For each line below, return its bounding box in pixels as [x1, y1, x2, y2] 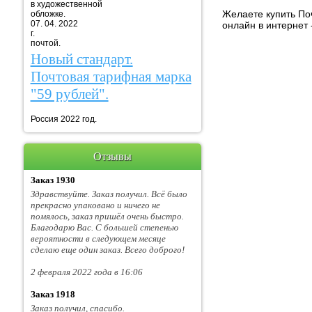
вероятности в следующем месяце [30, 233, 166, 244]
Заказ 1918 [30, 289, 75, 300]
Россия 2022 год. [30, 114, 97, 125]
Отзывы [93, 150, 132, 163]
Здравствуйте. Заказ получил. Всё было [30, 189, 187, 200]
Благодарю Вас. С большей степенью [30, 222, 178, 233]
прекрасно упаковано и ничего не [30, 200, 160, 211]
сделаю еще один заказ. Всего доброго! [30, 244, 185, 256]
